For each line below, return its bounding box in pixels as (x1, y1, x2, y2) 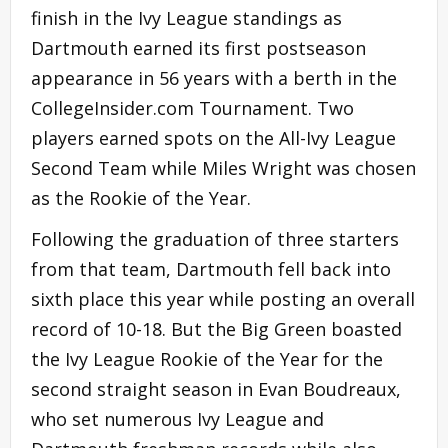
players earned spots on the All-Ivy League (31, 125, 396, 150)
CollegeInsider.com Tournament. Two (31, 95, 354, 120)
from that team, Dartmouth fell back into (31, 256, 391, 281)
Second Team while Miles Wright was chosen (31, 155, 416, 180)
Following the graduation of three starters (31, 226, 399, 251)
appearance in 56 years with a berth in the (31, 65, 397, 90)
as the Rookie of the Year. (31, 185, 251, 210)
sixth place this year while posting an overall (31, 286, 415, 311)
